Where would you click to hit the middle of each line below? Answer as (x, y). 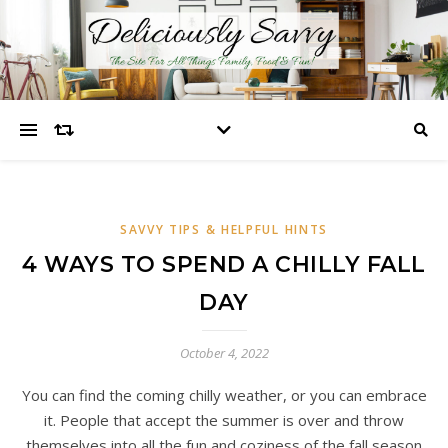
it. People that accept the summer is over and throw (224, 420)
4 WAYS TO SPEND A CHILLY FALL (224, 264)
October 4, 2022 (224, 353)
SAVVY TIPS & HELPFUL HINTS (224, 229)
